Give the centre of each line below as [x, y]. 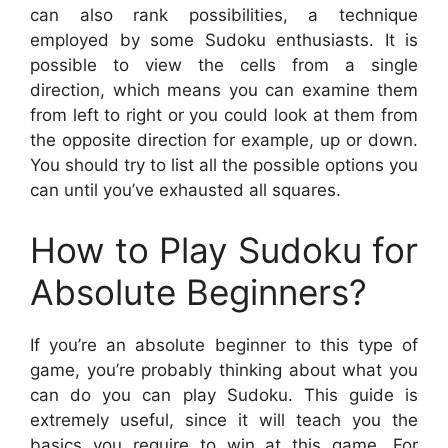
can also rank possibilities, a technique [224, 15]
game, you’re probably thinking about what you [224, 369]
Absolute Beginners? [198, 291]
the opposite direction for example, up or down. [224, 140]
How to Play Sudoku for [224, 249]
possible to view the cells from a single [224, 65]
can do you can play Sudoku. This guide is [224, 394]
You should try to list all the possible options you [224, 165]
